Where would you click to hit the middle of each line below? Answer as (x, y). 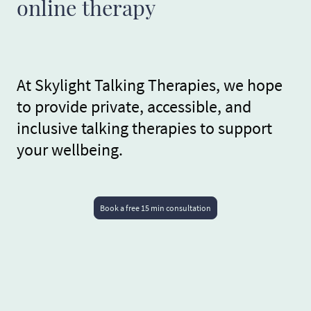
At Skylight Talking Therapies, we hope (150, 85)
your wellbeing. (70, 150)
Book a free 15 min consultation (155, 208)
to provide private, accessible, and (134, 107)
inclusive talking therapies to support (144, 128)
